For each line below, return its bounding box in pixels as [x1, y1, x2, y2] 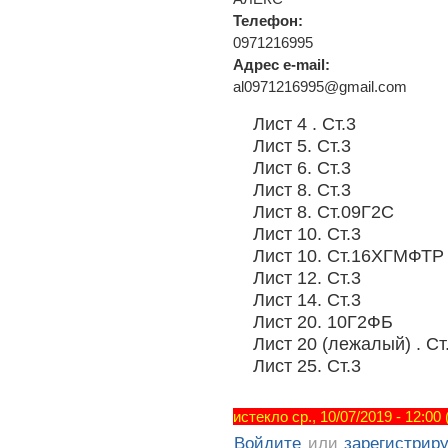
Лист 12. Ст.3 [253, 266, 361, 288]
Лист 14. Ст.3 [253, 288, 361, 310]
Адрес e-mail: [233, 56, 334, 74]
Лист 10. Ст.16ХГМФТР [253, 244, 444, 266]
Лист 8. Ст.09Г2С [253, 200, 394, 222]
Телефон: [233, 12, 307, 30]
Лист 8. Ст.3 [253, 178, 351, 200]
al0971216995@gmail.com [233, 78, 407, 96]
